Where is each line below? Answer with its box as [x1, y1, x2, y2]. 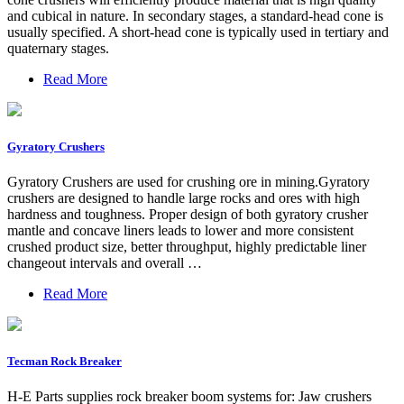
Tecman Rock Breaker [7, 354, 122, 369]
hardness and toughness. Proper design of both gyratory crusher [7, 207, 368, 222]
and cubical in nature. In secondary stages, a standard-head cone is [7, 7, 383, 23]
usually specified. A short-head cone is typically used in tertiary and [7, 23, 389, 40]
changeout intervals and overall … [7, 255, 202, 271]
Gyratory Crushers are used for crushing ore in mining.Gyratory [7, 174, 370, 189]
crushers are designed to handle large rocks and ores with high [7, 190, 360, 206]
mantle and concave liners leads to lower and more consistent [7, 223, 353, 238]
